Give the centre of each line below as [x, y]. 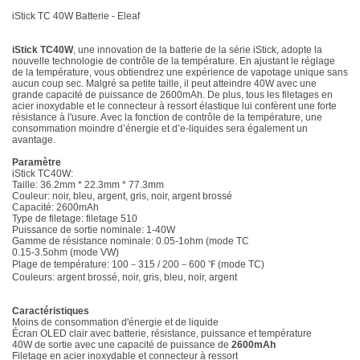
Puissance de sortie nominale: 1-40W [94, 229]
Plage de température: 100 [70, 264]
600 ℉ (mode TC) [227, 264]
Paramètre [37, 162]
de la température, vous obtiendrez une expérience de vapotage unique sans [180, 72]
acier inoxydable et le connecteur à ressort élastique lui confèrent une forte [174, 106]
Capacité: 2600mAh [55, 207]
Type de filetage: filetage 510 [75, 218]
